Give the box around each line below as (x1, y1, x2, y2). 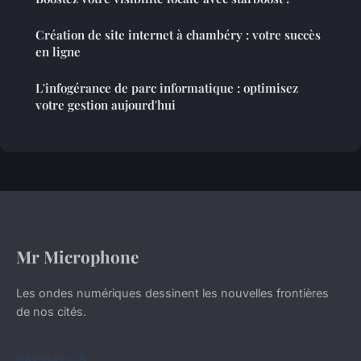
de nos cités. (16, 305, 86, 319)
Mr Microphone (16, 245, 139, 268)
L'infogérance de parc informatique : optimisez (35, 80, 298, 97)
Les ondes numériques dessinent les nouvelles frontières (16, 286, 329, 301)
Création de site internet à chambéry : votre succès (35, 27, 321, 44)
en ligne (35, 44, 81, 60)
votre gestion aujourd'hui (35, 97, 176, 114)
